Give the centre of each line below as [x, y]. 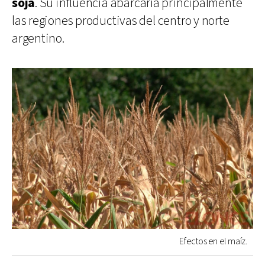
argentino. [38, 38]
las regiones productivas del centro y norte [121, 21]
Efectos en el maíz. [213, 241]
